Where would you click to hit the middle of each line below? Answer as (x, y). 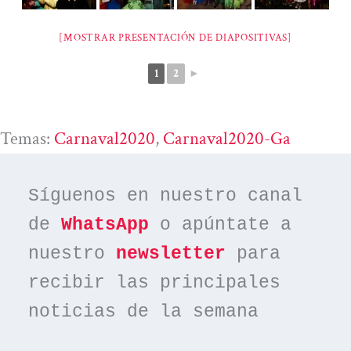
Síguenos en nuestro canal (166, 196)
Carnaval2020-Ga (227, 138)
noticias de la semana (144, 312)
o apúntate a (221, 225)
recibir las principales (155, 283)
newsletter (171, 254)
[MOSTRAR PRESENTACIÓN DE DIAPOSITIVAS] (175, 38)
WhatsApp (105, 225)
